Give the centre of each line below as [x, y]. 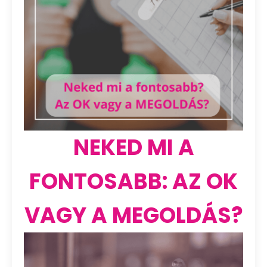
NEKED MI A [133, 148]
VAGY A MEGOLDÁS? [133, 216]
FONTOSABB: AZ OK [133, 182]
